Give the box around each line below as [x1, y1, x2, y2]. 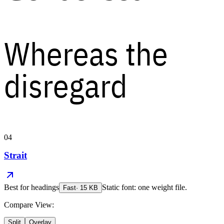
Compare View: [4, 200, 54, 209]
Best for [4, 183, 31, 192]
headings [31, 183, 59, 192]
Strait [4, 149, 27, 160]
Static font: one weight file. [102, 183, 187, 192]
